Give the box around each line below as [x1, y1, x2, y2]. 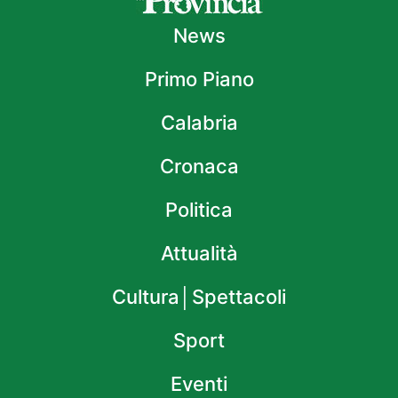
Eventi [171, 372, 227, 396]
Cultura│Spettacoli [112, 285, 286, 309]
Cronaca [159, 155, 239, 179]
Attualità [160, 242, 238, 266]
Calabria [160, 111, 238, 135]
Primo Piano [144, 68, 254, 92]
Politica [165, 198, 233, 222]
